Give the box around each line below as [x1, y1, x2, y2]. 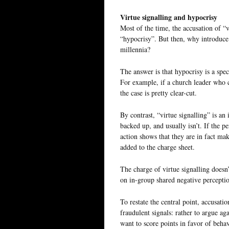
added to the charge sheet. [120, 142, 195, 152]
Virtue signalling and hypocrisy [120, 11, 217, 22]
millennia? [120, 44, 150, 54]
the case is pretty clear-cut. [120, 87, 197, 98]
